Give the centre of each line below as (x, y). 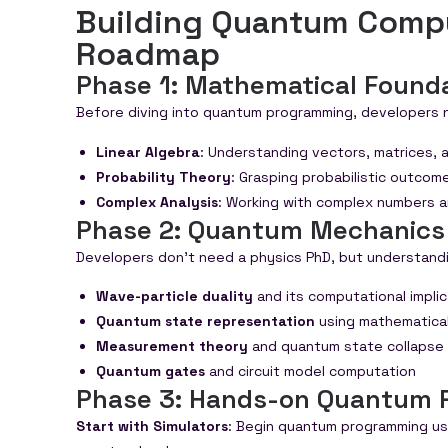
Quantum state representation (205, 321)
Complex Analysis (157, 201)
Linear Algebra (148, 151)
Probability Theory (163, 176)
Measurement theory (172, 346)
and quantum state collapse (346, 346)
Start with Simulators (152, 426)
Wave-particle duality (174, 296)
